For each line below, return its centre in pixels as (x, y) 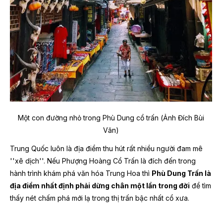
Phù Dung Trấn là (181, 173)
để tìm (200, 186)
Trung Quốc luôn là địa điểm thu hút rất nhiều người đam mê (106, 149)
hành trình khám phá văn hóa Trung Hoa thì (81, 173)
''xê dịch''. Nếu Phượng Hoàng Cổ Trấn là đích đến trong (103, 161)
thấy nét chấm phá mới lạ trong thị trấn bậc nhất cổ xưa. (100, 198)
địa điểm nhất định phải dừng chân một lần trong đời (100, 186)
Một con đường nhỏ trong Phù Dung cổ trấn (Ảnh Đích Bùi (111, 118)
